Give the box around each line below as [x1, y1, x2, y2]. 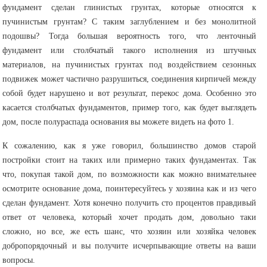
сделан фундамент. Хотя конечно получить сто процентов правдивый [2, 198, 257, 207]
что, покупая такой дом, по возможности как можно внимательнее [2, 170, 257, 179]
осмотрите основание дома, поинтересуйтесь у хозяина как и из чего [2, 184, 257, 193]
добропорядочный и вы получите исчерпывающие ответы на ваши [2, 241, 257, 250]
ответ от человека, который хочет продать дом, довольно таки [2, 213, 257, 222]
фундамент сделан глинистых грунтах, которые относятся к [2, 3, 257, 12]
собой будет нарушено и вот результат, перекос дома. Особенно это [2, 89, 257, 98]
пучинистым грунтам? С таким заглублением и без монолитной [2, 17, 257, 26]
